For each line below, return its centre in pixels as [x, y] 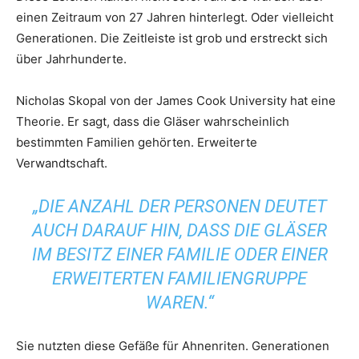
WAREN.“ [179, 302]
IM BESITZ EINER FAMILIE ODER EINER [179, 254]
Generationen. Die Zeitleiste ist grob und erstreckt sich [172, 38]
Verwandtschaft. [62, 163]
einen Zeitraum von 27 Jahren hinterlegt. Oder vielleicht [175, 17]
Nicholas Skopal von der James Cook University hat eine [176, 100]
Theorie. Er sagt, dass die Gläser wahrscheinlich [153, 121]
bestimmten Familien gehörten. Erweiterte [137, 142]
